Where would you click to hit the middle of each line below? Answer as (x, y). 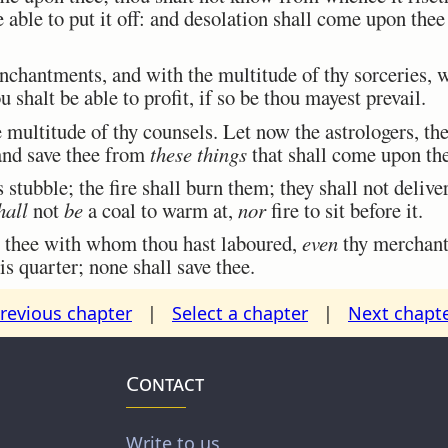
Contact (164, 383)
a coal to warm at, (160, 209)
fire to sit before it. (344, 209)
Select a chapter (240, 312)
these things (198, 153)
